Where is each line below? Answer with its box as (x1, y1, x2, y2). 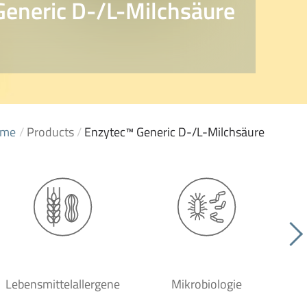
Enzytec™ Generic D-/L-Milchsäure (84, 123, 265, 141)
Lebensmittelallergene (5, 275, 120, 293)
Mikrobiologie (171, 275, 242, 293)
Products (27, 123, 74, 141)
